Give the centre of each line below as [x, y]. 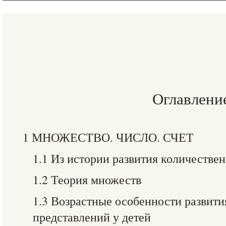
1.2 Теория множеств [87, 180]
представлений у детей [92, 217]
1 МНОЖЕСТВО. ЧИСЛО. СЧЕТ [108, 137]
